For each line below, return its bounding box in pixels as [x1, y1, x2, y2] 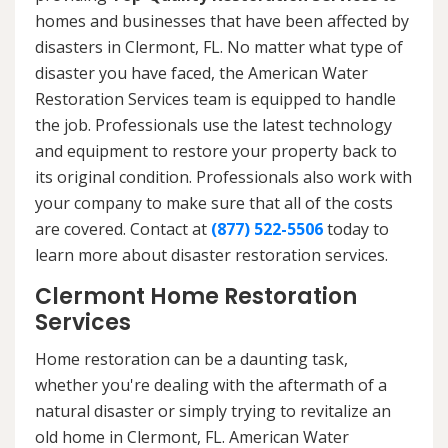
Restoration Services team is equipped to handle [35, 87, 396, 110]
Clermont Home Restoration [35, 280, 357, 312]
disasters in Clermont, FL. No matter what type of [35, 35, 403, 58]
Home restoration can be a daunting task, [35, 347, 348, 370]
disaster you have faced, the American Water [35, 61, 368, 84]
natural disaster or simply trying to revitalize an [35, 399, 391, 422]
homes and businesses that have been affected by [35, 9, 409, 32]
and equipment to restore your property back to [35, 139, 397, 162]
